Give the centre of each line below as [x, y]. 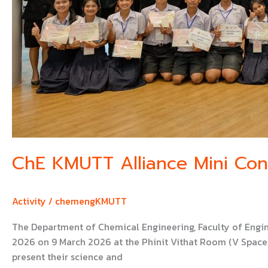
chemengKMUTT [91, 201]
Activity [29, 201]
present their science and [67, 257]
